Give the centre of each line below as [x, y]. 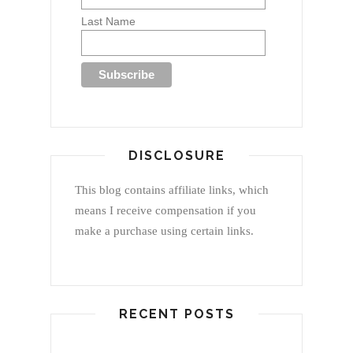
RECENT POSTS [176, 314]
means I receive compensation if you [165, 210]
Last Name [108, 22]
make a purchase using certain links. [164, 230]
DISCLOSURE [176, 155]
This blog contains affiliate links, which [172, 190]
